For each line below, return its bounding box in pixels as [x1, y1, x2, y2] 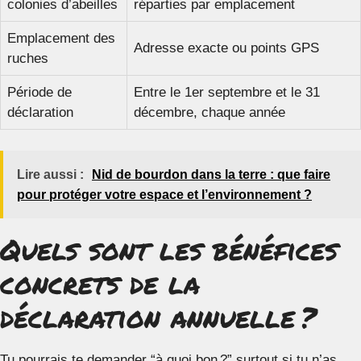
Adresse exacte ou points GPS [134, 40, 319, 56]
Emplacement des [7, 31, 115, 46]
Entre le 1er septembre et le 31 [134, 85, 320, 100]
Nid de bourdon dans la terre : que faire [92, 167, 330, 181]
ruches [7, 51, 48, 66]
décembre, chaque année [134, 105, 285, 120]
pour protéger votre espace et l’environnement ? [17, 187, 312, 201]
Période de [7, 85, 72, 100]
